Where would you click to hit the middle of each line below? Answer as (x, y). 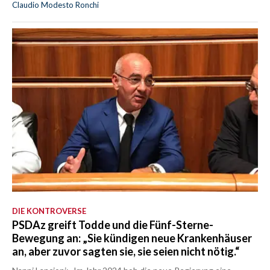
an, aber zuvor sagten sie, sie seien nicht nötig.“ (126, 252)
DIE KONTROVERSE (49, 211)
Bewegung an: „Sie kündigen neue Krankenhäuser (132, 238)
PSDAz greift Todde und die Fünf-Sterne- (113, 225)
